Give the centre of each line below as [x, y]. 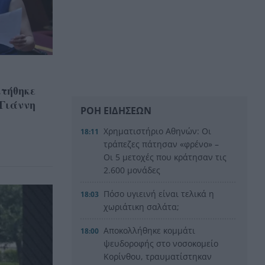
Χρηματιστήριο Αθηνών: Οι [158, 131]
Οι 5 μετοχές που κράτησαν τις [165, 157]
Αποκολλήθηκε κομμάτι [150, 230]
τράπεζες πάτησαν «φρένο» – [161, 144]
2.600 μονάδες [132, 170]
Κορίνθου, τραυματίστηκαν [158, 256]
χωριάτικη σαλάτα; [142, 206]
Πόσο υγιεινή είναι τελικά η [159, 193]
